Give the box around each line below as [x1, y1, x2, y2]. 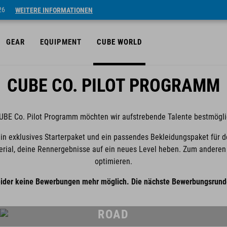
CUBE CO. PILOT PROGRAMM [7, 75, 220, 96]
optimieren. [95, 157, 132, 166]
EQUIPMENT [40, 37, 82, 47]
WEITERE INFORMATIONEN [15, 6, 93, 14]
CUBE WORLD [97, 37, 142, 47]
